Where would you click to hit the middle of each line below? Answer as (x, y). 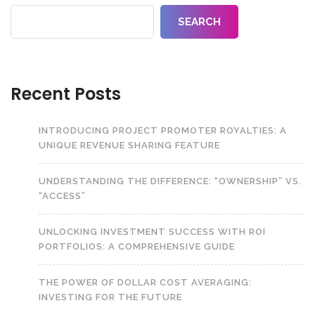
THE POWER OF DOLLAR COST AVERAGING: (145, 282)
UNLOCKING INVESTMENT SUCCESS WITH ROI (152, 231)
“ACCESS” (62, 195)
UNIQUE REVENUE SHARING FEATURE (129, 145)
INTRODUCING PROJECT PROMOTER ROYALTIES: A (163, 130)
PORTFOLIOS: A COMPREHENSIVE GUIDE (137, 246)
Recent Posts (66, 94)
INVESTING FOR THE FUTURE (110, 297)
